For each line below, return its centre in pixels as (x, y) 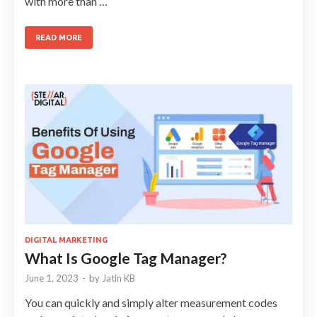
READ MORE (59, 37)
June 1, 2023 (52, 278)
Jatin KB (119, 278)
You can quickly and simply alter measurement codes (151, 302)
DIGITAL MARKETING (66, 240)
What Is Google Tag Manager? (126, 258)
